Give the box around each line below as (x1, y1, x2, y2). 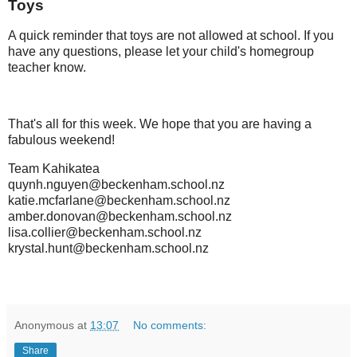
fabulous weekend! (8, 133, 115, 147)
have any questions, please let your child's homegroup (8, 44, 314, 58)
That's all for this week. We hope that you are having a (8, 117, 312, 131)
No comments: (133, 319, 207, 332)
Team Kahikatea (8, 162, 100, 176)
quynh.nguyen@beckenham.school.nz (8, 178, 225, 192)
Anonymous (14, 319, 74, 332)
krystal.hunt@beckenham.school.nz (8, 241, 209, 256)
